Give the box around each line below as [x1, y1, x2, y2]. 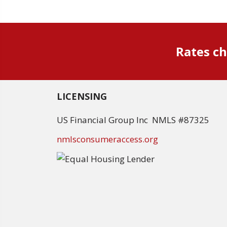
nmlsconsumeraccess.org [57, 133, 158, 145]
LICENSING [57, 90, 107, 102]
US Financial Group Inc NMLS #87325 [57, 114, 209, 126]
